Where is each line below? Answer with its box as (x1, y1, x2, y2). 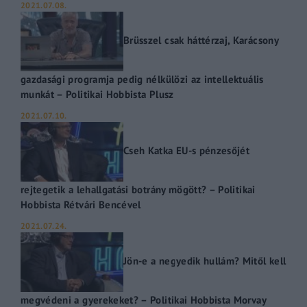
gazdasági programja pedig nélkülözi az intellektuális (21, 71, 264, 86)
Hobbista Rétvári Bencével (21, 197, 141, 211)
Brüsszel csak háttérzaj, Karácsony (123, 33, 278, 47)
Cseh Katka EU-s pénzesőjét (123, 143, 250, 158)
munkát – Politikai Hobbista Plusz (21, 86, 174, 101)
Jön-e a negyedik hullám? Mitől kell (123, 254, 286, 268)
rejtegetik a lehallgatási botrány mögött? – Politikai (21, 182, 256, 196)
